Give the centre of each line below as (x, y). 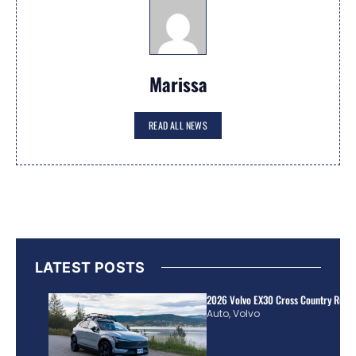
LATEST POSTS (90, 267)
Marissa (178, 84)
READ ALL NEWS (178, 125)
